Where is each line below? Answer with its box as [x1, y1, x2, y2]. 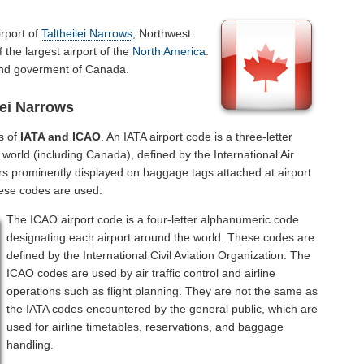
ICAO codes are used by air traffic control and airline [6, 266, 276, 280]
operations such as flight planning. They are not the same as [6, 284, 318, 298]
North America [132, 44, 206, 58]
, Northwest [132, 26, 192, 40]
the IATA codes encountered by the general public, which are [6, 302, 318, 316]
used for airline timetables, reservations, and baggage [6, 320, 284, 334]
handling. [6, 338, 54, 352]
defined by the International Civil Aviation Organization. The [6, 249, 311, 262]
